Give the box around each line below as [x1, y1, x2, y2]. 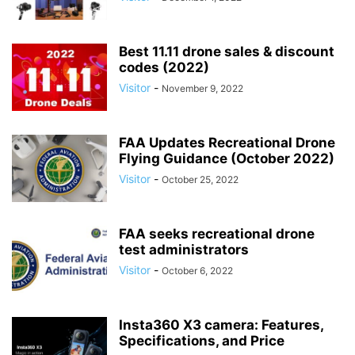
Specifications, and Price [119, 333, 284, 349]
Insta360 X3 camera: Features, [119, 317, 323, 333]
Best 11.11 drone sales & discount [119, 44, 334, 59]
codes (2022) [119, 59, 209, 75]
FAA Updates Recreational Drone [119, 135, 335, 151]
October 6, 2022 [162, 265, 233, 277]
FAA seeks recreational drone [119, 226, 315, 242]
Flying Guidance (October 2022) [119, 151, 334, 166]
